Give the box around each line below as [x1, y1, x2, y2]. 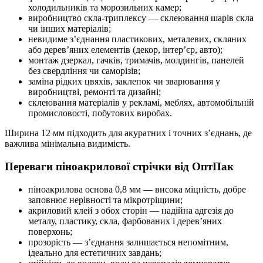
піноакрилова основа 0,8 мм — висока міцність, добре [28, 184, 246, 194]
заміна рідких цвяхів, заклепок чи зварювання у [28, 76, 220, 87]
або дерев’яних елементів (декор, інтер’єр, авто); [28, 45, 222, 55]
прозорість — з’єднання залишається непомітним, [28, 237, 228, 247]
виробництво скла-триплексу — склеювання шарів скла [28, 13, 254, 23]
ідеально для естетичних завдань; [28, 247, 161, 258]
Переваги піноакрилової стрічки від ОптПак [5, 160, 234, 173]
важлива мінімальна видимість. [5, 139, 130, 149]
